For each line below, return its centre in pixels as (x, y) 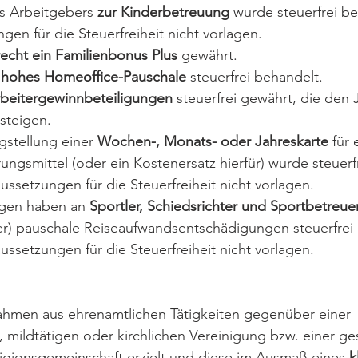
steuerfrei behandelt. (255, 77)
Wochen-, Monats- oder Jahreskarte (213, 141)
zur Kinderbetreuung (165, 12)
